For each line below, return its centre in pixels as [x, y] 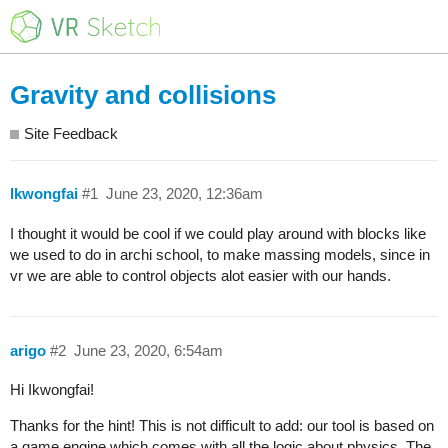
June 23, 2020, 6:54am [148, 350]
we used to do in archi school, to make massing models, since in [220, 255]
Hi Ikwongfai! [52, 390]
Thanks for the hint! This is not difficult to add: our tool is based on [222, 426]
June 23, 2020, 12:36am [184, 194]
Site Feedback [71, 133]
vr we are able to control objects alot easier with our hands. [200, 276]
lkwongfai [44, 194]
